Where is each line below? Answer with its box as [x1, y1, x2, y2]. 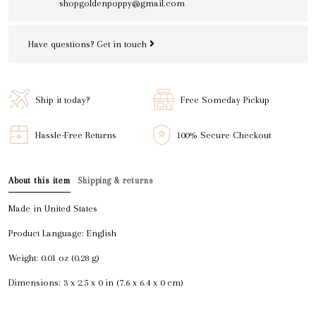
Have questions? [28, 39, 97, 50]
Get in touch [97, 39, 150, 50]
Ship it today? [35, 94, 90, 105]
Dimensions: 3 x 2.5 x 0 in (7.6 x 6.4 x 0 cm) [8, 277, 183, 288]
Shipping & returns [78, 176, 154, 186]
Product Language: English [8, 228, 116, 239]
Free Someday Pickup [181, 94, 269, 105]
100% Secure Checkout [176, 129, 271, 140]
